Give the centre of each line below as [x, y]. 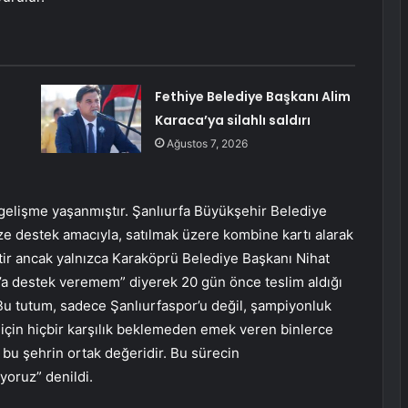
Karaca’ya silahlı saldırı [232, 121]
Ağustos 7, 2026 [207, 144]
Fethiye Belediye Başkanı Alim [252, 97]
